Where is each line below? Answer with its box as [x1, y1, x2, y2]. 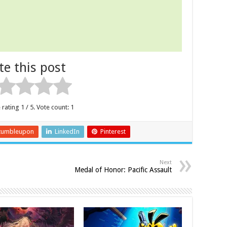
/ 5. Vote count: [24, 103, 70, 111]
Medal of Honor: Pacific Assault [74, 165, 172, 174]
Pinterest [100, 127, 126, 135]
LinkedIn [55, 127, 80, 135]
